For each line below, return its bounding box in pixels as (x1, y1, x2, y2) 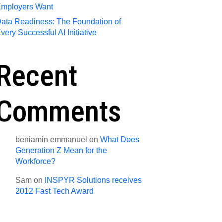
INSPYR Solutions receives (45, 176, 142, 184)
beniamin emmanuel (15, 135, 87, 144)
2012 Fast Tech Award (15, 187, 94, 195)
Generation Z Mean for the (15, 146, 107, 155)
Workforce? (15, 157, 55, 166)
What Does (100, 135, 139, 144)
